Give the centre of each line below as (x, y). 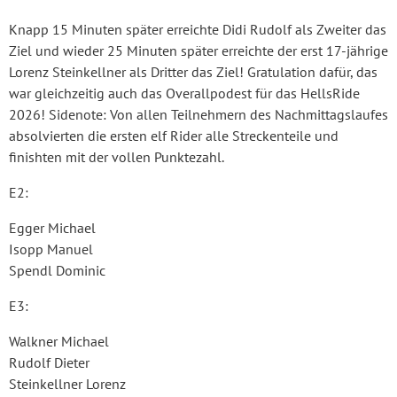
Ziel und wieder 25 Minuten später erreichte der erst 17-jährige (198, 50)
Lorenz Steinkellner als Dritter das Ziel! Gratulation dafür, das (193, 71)
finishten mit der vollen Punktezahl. (117, 156)
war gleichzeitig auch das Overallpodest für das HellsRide (184, 93)
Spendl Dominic (57, 270)
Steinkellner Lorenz (67, 383)
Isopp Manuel (51, 249)
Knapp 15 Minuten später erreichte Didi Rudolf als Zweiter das (198, 29)
